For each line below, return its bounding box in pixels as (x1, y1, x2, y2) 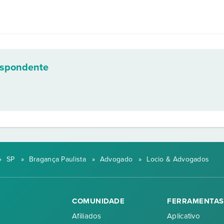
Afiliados (72, 211, 101, 220)
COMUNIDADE (72, 196, 124, 205)
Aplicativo (167, 211, 200, 220)
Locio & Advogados (146, 155, 209, 163)
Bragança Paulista (28, 155, 86, 163)
